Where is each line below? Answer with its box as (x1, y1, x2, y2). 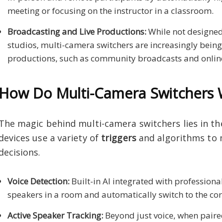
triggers (101, 131, 136, 144)
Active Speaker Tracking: (7, 209, 103, 221)
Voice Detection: (7, 175, 69, 187)
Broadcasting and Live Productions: (7, 25, 146, 37)
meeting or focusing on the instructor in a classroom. (7, 4, 214, 16)
